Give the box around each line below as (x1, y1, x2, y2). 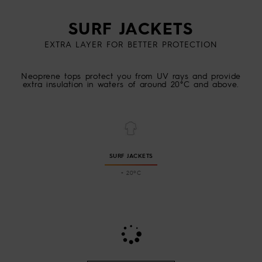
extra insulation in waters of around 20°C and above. (22, 78, 240, 89)
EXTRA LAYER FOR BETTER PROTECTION (44, 38, 218, 49)
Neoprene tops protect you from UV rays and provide (20, 70, 241, 81)
